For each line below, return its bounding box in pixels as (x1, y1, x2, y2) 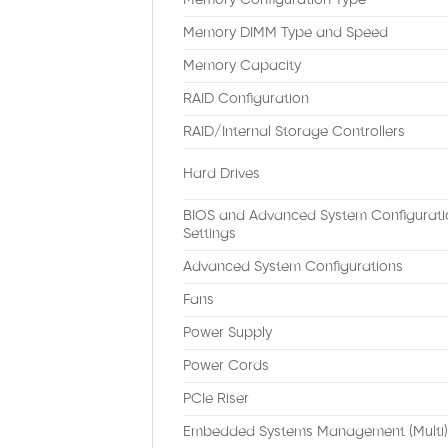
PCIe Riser (183, 391, 249, 408)
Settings (183, 226, 236, 243)
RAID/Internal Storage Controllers (183, 124, 405, 141)
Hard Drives (183, 166, 260, 183)
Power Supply (183, 325, 272, 342)
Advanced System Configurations (183, 259, 403, 276)
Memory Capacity (183, 58, 301, 75)
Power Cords (183, 358, 269, 375)
